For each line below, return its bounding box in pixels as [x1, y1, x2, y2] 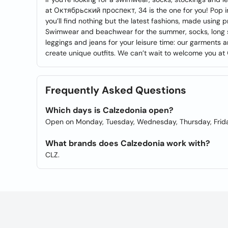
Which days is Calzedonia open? [45, 105, 174, 116]
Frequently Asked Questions [45, 83, 186, 97]
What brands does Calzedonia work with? [45, 138, 210, 149]
